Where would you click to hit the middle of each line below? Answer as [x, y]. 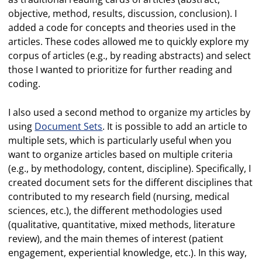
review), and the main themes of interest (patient [116, 238]
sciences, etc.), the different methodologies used [116, 210]
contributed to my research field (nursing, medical [119, 196]
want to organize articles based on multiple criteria [121, 154]
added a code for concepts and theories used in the [122, 27]
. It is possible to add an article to [175, 126]
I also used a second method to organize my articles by [130, 112]
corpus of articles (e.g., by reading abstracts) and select [130, 55]
